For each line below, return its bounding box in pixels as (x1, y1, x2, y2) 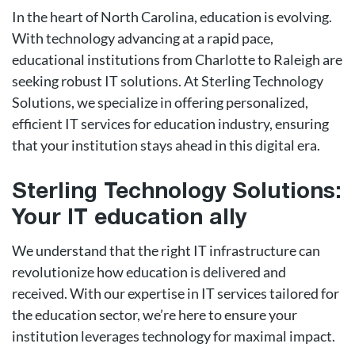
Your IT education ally (12, 208, 246, 229)
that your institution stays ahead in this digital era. (12, 136, 320, 154)
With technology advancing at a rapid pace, (12, 29, 273, 47)
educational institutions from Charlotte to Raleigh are (12, 51, 342, 68)
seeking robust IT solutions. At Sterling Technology (12, 72, 323, 90)
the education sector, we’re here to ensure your (12, 306, 297, 323)
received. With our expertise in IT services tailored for (12, 284, 339, 302)
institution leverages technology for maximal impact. (12, 327, 335, 345)
